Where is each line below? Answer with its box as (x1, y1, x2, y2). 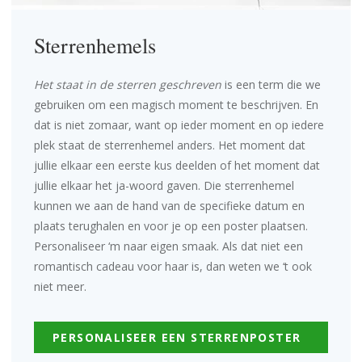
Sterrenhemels (34, 30, 156, 59)
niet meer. (34, 278, 90, 294)
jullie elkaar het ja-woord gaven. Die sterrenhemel (34, 177, 294, 193)
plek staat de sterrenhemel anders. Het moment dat (34, 137, 305, 153)
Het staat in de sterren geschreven (34, 76, 221, 92)
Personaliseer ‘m (34, 238, 120, 254)
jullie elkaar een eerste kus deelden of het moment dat (34, 157, 320, 173)
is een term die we (221, 76, 321, 92)
